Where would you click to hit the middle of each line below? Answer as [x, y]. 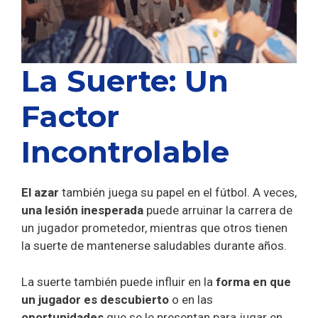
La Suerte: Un [125, 81]
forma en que [252, 281]
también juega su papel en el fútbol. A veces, [178, 193]
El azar [40, 193]
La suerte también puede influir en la [117, 281]
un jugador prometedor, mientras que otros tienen [154, 228]
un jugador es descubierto [95, 299]
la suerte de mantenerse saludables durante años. [155, 246]
